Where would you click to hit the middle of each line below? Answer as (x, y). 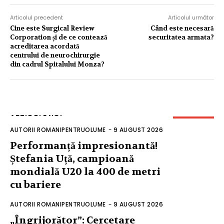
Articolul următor (191, 17)
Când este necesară (182, 28)
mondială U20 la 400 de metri (85, 171)
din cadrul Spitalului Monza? (57, 64)
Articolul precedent (36, 17)
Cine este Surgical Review (52, 28)
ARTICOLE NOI (36, 117)
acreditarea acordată (45, 46)
